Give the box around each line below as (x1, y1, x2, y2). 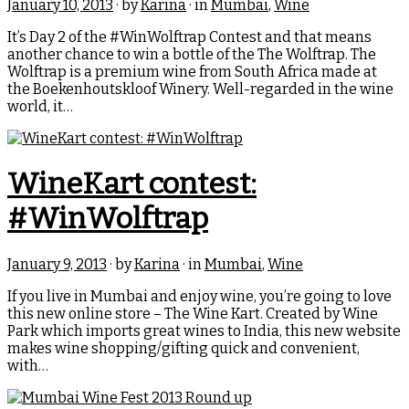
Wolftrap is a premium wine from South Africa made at (7, 62, 377, 80)
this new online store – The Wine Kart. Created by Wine (7, 304, 378, 322)
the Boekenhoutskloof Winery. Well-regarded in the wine (7, 79, 393, 98)
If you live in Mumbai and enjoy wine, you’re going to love (7, 287, 392, 305)
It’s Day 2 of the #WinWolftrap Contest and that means (7, 27, 372, 46)
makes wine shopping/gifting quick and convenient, (7, 339, 360, 357)
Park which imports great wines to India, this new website (7, 321, 401, 340)
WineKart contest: (7, 166, 257, 202)
